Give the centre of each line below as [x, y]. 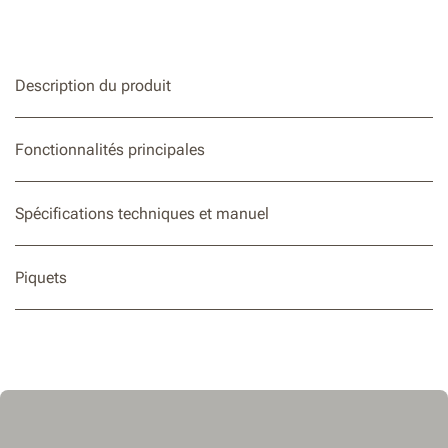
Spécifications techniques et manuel [142, 213]
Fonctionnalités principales [110, 149]
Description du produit [93, 85]
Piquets [41, 277]
